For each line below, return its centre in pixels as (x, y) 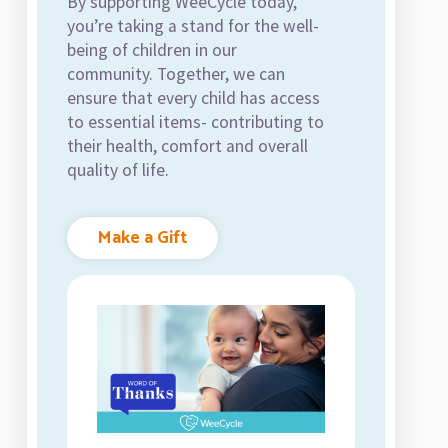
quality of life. (118, 170)
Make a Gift (142, 237)
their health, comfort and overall (187, 146)
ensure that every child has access (193, 98)
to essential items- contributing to (195, 122)
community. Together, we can (176, 74)
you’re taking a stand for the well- (193, 26)
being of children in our (152, 50)
